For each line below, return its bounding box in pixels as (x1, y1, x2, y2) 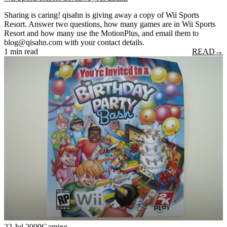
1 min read (4, 47, 38, 56)
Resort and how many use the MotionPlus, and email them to (4, 29, 199, 38)
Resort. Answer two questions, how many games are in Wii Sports (4, 20, 215, 29)
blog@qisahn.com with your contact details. (4, 38, 144, 47)
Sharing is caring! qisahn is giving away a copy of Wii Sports (4, 11, 199, 20)
